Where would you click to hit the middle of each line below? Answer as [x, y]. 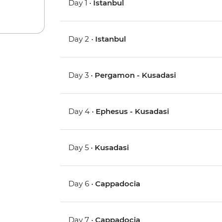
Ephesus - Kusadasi [133, 111]
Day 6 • [82, 184]
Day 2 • [82, 39]
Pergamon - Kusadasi [136, 75]
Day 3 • [82, 75]
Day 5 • [82, 148]
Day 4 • [82, 111]
